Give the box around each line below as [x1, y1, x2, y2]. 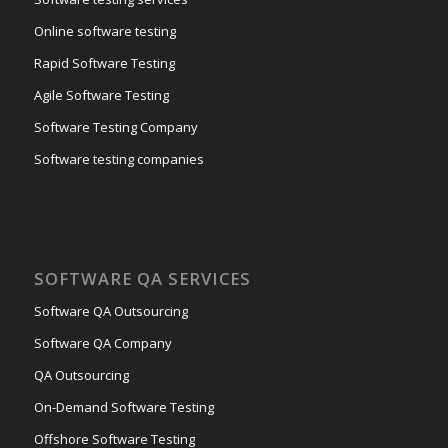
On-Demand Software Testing [33, 397, 214, 416]
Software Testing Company [33, 117, 198, 136]
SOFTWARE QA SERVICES [33, 266, 251, 290]
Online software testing [33, 21, 176, 40]
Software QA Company [33, 333, 172, 352]
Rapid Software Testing [33, 53, 175, 72]
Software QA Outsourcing [33, 301, 188, 320]
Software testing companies [33, 149, 204, 168]
